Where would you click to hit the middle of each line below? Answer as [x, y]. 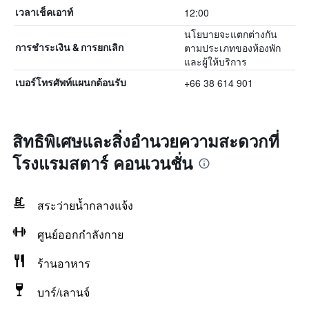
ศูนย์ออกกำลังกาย [80, 234]
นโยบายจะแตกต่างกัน [230, 34]
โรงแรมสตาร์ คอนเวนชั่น [102, 163]
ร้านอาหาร [64, 263]
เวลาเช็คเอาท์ [44, 12]
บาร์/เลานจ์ [63, 292]
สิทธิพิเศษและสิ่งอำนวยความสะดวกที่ [146, 141]
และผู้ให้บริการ [215, 61]
